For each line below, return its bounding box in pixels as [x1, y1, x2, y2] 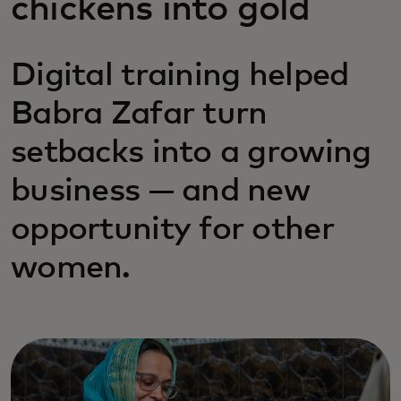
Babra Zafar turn [11, 98, 268, 131]
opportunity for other [11, 214, 334, 246]
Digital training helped [11, 60, 349, 92]
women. [11, 252, 131, 285]
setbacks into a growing [11, 137, 371, 169]
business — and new [11, 175, 311, 208]
